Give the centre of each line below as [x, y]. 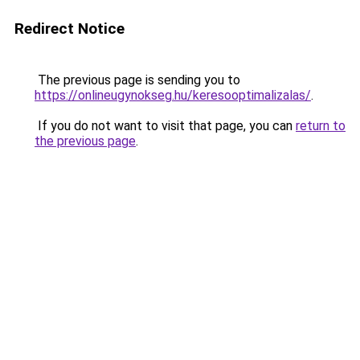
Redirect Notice [70, 29]
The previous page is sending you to [137, 80]
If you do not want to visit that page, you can [165, 126]
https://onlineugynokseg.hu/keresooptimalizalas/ [173, 95]
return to [321, 126]
